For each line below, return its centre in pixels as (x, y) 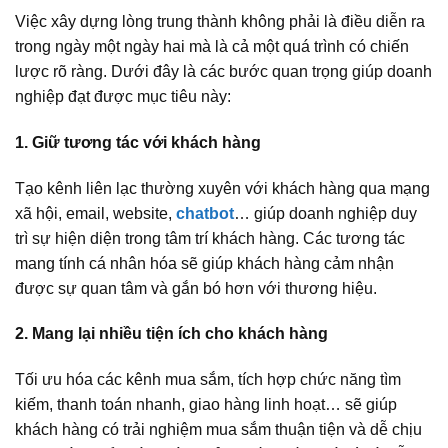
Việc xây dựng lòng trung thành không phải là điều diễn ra (220, 21)
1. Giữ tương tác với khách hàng (138, 142)
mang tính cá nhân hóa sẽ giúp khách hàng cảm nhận (204, 263)
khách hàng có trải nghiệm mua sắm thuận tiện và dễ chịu (218, 430)
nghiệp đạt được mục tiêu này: (123, 96)
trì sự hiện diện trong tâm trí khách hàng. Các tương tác (210, 238)
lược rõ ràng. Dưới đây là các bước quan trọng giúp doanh (223, 71)
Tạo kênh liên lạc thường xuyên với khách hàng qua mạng (222, 188)
